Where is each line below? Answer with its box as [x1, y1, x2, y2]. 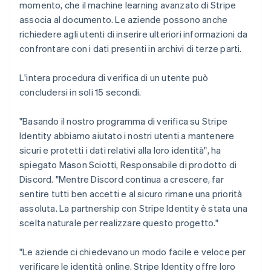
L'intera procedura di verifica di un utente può [19, 71, 209, 83]
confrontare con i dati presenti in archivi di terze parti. [19, 42, 242, 54]
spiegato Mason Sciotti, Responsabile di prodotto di [19, 158, 237, 171]
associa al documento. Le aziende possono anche [19, 13, 228, 25]
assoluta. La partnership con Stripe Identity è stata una [19, 202, 248, 214]
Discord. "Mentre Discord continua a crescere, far [19, 173, 224, 185]
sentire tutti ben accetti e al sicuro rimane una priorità [19, 188, 243, 200]
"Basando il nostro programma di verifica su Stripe [19, 115, 228, 127]
